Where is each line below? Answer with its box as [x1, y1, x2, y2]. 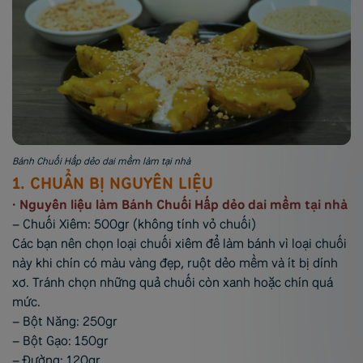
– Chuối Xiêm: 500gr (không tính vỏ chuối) [12, 215, 256, 233]
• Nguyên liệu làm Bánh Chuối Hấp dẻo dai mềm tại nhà [12, 195, 348, 213]
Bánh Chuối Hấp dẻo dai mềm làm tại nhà [12, 154, 190, 168]
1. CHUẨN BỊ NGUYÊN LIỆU [12, 171, 213, 194]
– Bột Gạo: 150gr [12, 331, 109, 349]
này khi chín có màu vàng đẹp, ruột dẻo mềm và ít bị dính [12, 254, 338, 271]
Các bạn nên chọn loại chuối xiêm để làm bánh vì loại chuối [12, 234, 347, 252]
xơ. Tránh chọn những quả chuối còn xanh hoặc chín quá [12, 273, 333, 291]
